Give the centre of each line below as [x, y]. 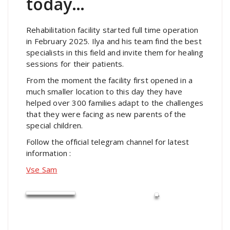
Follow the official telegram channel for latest [108, 141]
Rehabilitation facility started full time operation [112, 30]
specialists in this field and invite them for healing [115, 52]
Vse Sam [42, 169]
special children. [56, 125]
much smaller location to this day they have [104, 91]
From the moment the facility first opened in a [110, 80]
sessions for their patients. [76, 63]
